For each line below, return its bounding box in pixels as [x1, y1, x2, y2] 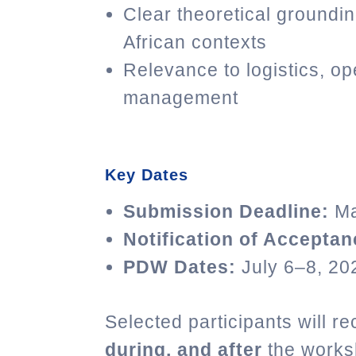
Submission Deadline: [123, 200, 329, 222]
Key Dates [105, 165, 188, 184]
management [123, 87, 238, 109]
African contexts [123, 32, 267, 53]
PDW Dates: [123, 256, 236, 277]
